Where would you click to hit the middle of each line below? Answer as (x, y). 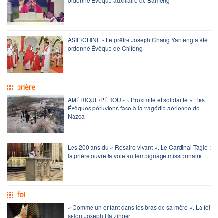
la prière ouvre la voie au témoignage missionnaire (135, 155)
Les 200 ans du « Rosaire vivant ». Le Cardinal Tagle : (139, 147)
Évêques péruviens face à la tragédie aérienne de (134, 108)
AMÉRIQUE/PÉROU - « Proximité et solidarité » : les (136, 99)
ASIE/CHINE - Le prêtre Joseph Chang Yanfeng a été (138, 39)
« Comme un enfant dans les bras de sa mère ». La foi (139, 207)
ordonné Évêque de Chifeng (105, 48)
